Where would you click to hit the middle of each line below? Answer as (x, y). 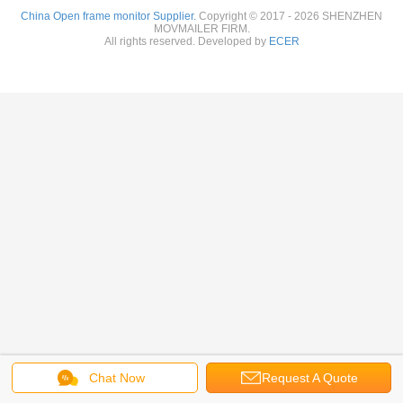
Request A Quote (310, 378)
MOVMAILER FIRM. (201, 29)
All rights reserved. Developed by (186, 41)
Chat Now (117, 378)
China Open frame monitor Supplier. (110, 16)
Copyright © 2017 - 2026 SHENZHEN (291, 16)
